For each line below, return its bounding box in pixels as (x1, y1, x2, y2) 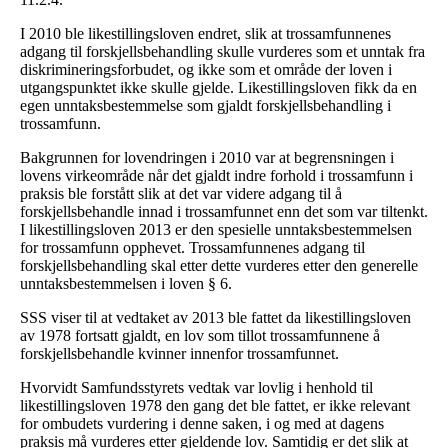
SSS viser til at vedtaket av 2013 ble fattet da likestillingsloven (20, 309, 411, 327)
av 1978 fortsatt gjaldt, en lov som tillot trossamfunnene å (20, 327, 380, 345)
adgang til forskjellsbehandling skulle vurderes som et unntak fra (20, 43, 425, 61)
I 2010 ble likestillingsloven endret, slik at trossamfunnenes (20, 25, 391, 43)
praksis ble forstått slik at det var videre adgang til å (20, 185, 342, 203)
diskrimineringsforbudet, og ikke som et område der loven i (20, 61, 392, 79)
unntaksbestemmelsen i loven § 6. (20, 275, 232, 293)
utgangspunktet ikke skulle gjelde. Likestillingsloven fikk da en (20, 79, 417, 97)
